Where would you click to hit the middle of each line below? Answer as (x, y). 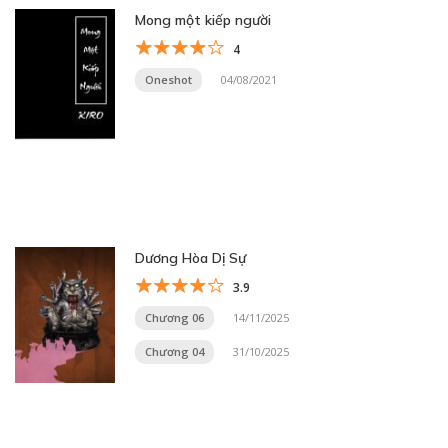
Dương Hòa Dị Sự (190, 258)
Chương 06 (174, 317)
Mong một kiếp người (203, 20)
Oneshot (168, 79)
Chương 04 (174, 351)
